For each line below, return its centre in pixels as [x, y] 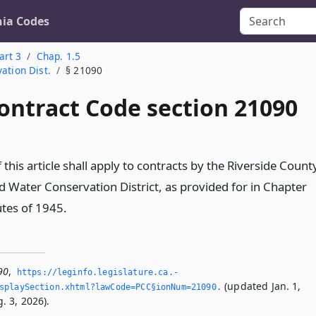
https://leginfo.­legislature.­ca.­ [97, 272]
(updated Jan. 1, [261, 286]
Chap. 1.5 [59, 56]
